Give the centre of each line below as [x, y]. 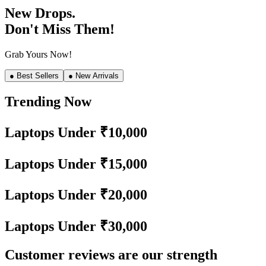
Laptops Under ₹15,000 [76, 164]
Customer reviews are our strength [111, 255]
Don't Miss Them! [60, 29]
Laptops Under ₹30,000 [76, 227]
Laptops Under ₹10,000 [76, 132]
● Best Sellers [34, 75]
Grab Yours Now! [38, 54]
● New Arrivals [94, 75]
